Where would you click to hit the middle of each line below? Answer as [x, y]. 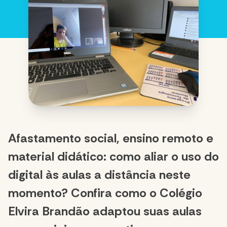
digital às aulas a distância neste [99, 174]
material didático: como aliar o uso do [113, 156]
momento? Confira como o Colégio [105, 193]
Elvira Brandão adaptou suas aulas [105, 211]
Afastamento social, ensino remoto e [111, 138]
